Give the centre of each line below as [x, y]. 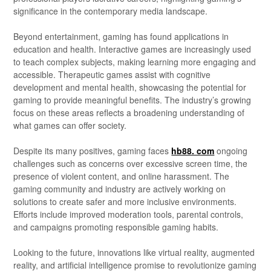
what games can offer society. [70, 125]
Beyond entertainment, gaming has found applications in [121, 36]
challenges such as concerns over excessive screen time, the [131, 163]
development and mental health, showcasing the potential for [130, 87]
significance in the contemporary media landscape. [111, 11]
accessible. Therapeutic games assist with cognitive [112, 74]
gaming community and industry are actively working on [120, 188]
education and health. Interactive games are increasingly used [132, 49]
